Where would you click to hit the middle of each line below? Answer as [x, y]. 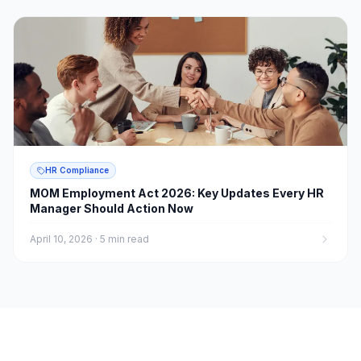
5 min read [124, 239]
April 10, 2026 [61, 239]
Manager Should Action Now [112, 208]
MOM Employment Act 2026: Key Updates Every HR [177, 193]
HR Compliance [77, 170]
